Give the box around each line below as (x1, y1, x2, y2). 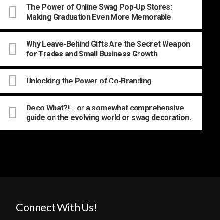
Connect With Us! (16, 200, 97, 214)
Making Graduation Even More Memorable (26, 12, 171, 22)
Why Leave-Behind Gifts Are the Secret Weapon (26, 39, 190, 49)
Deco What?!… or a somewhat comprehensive (26, 103, 184, 112)
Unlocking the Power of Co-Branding (26, 76, 152, 85)
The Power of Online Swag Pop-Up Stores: (26, 2, 172, 12)
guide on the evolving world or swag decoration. (26, 112, 191, 122)
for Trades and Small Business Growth (26, 49, 157, 58)
